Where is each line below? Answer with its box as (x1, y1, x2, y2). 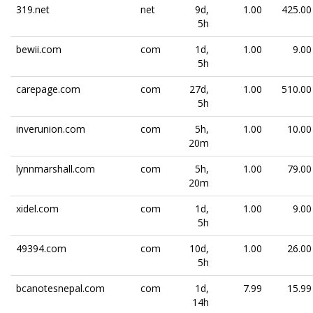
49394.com (16, 242, 66, 255)
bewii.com (16, 43, 61, 56)
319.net (16, 3, 50, 16)
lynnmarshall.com (16, 162, 95, 175)
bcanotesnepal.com (16, 282, 105, 295)
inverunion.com (16, 122, 85, 136)
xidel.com (16, 202, 59, 215)
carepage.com (16, 82, 80, 96)
